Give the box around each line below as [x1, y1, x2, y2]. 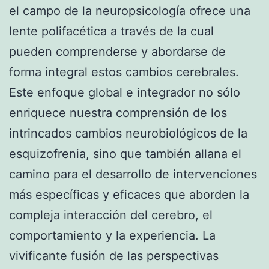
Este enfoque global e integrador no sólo [9, 85, 240, 100]
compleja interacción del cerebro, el [9, 207, 213, 222]
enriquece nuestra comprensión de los [9, 105, 227, 120]
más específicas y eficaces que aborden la [9, 187, 249, 202]
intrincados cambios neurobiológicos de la [9, 125, 247, 141]
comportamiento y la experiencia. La [9, 228, 216, 243]
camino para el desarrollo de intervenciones [9, 166, 257, 181]
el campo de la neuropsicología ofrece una [9, 3, 250, 18]
